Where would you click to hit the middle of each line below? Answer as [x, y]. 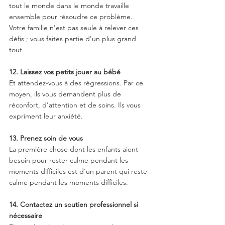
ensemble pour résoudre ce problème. [72, 16]
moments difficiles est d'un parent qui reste [79, 171]
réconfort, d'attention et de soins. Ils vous [76, 105]
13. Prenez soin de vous [46, 138]
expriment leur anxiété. [46, 116]
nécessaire [26, 215]
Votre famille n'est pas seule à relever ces [75, 27]
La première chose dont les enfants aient [75, 149]
